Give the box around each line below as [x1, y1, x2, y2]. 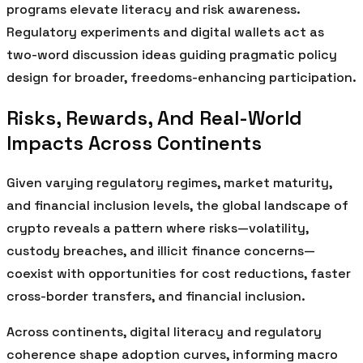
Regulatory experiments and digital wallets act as [6, 23, 324, 41]
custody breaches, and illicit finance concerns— [6, 242, 315, 260]
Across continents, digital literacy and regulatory [6, 323, 322, 341]
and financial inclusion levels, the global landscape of [6, 197, 348, 215]
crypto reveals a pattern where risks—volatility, [6, 220, 309, 237]
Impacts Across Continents [6, 130, 262, 156]
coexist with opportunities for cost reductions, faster [6, 265, 351, 283]
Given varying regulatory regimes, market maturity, [6, 174, 332, 192]
